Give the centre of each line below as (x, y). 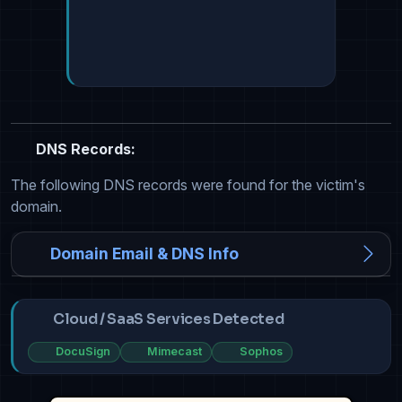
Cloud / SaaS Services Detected (169, 319)
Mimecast (175, 352)
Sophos (261, 352)
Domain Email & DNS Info (144, 254)
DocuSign (83, 352)
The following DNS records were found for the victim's (188, 185)
